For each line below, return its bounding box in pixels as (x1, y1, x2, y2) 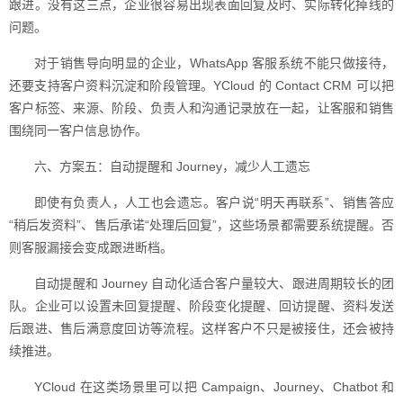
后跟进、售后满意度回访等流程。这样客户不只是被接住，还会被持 (9, 321, 394, 336)
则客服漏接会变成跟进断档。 (9, 240, 173, 255)
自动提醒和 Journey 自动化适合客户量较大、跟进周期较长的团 (34, 276, 394, 291)
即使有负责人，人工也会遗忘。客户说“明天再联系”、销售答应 (34, 195, 394, 210)
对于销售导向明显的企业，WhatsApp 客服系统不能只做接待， (34, 56, 394, 70)
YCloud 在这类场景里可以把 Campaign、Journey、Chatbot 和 (34, 380, 394, 394)
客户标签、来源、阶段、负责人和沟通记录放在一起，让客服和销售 (9, 101, 394, 115)
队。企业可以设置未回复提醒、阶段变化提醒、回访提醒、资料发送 (9, 299, 394, 313)
